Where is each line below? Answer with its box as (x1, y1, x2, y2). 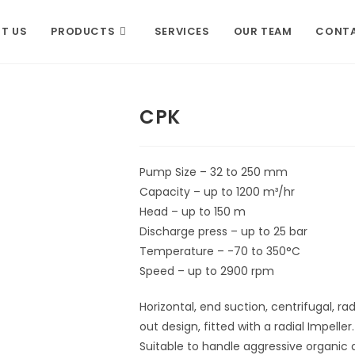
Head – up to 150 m (139, 204, 246, 219)
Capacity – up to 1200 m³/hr (139, 184, 295, 200)
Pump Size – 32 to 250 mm (139, 164, 288, 180)
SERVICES (154, 24, 210, 39)
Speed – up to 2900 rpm (139, 263, 274, 279)
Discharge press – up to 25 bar (139, 223, 307, 239)
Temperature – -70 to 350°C (139, 243, 300, 259)
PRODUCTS (51, 24, 116, 39)
